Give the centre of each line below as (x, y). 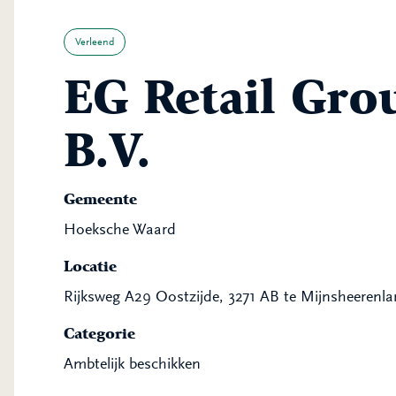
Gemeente (100, 199)
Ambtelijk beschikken (132, 363)
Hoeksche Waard (120, 229)
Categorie (99, 333)
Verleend (95, 42)
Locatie (90, 266)
